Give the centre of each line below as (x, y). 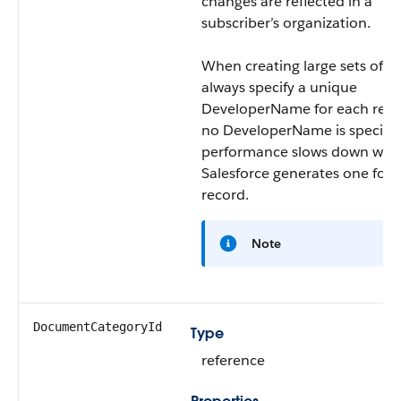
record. (225, 195)
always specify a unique (279, 87)
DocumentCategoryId (98, 327)
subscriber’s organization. (286, 23)
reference (233, 360)
